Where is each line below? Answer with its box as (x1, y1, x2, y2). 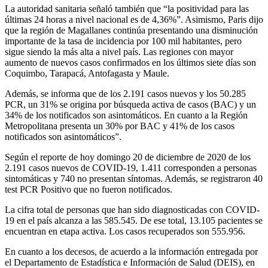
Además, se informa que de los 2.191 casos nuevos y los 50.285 (5, 88, 246, 99)
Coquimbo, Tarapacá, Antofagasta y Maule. (5, 68, 169, 78)
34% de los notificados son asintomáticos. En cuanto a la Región (5, 109, 248, 120)
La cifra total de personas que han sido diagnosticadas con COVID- (5, 204, 260, 215)
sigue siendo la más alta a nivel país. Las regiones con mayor (5, 46, 233, 57)
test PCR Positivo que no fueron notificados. (5, 184, 172, 194)
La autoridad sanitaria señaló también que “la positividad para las (5, 3, 249, 14)
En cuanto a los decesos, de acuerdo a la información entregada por (5, 246, 258, 257)
